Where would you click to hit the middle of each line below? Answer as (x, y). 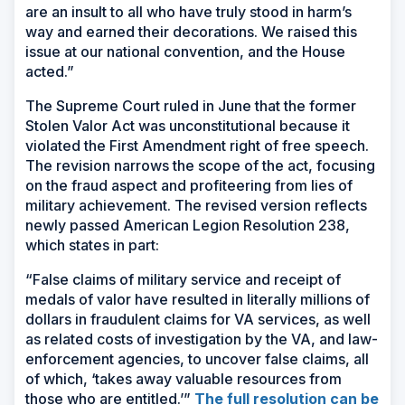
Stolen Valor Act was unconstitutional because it (188, 125)
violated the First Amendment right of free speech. (197, 145)
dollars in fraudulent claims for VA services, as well (198, 319)
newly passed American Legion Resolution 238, (188, 225)
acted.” (50, 71)
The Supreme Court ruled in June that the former (191, 105)
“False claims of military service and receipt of (183, 279)
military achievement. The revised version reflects (196, 205)
